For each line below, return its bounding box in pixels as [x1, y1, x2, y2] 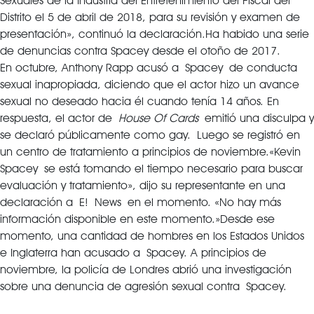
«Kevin [269, 145, 301, 158]
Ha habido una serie [205, 27, 309, 41]
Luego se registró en [197, 128, 300, 142]
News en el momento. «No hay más [88, 196, 281, 209]
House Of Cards [118, 111, 198, 125]
